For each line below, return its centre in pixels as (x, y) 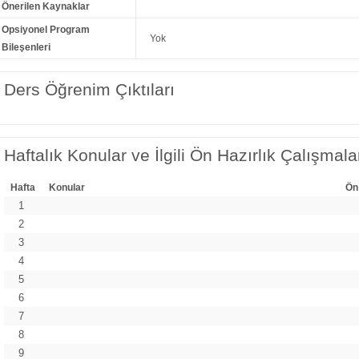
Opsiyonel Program (46, 30)
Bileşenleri (26, 48)
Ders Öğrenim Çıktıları (89, 90)
